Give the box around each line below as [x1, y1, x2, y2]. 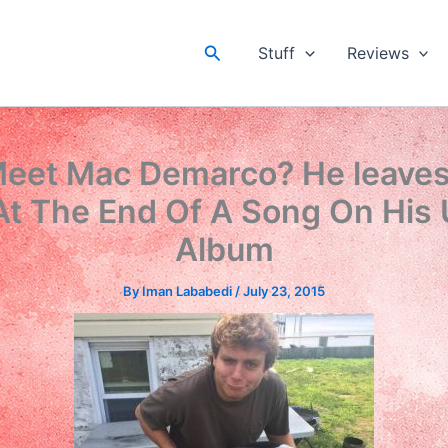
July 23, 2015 [243, 283, 325, 299]
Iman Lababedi [142, 283, 235, 299]
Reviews [346, 43, 409, 63]
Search [202, 39, 262, 61]
